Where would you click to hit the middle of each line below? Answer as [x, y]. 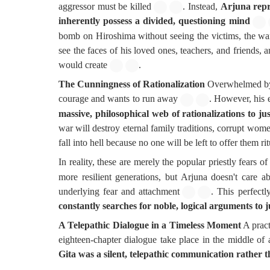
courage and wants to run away [118, 99]
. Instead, [202, 6]
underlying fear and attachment [119, 191]
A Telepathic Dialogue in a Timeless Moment [150, 225]
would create [83, 64]
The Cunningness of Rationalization [132, 84]
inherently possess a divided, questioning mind [154, 21]
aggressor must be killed [105, 6]
